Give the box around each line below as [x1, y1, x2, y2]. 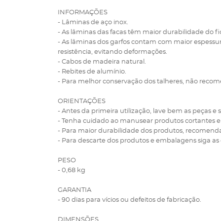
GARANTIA [58, 187, 91, 193]
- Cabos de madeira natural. [58, 59, 146, 65]
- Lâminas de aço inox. [58, 19, 128, 26]
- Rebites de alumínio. [58, 69, 126, 75]
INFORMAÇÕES [58, 9, 108, 16]
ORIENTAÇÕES [58, 98, 106, 105]
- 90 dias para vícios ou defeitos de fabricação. [58, 197, 201, 203]
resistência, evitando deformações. [58, 49, 167, 55]
